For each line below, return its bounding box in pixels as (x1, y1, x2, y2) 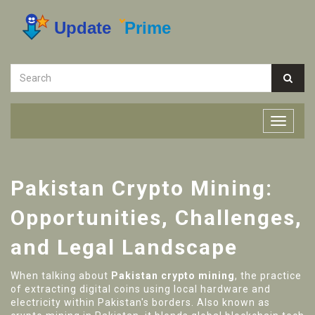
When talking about (11, 270, 111, 281)
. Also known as (191, 297, 270, 308)
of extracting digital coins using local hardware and (11, 283, 271, 295)
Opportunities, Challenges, (11, 205, 302, 230)
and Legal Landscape (11, 235, 238, 259)
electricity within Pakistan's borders (11, 297, 191, 308)
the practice (240, 270, 302, 281)
